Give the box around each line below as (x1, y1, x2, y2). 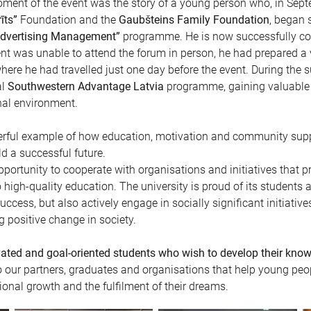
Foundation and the (17, 13, 119, 27)
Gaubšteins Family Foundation (119, 13, 269, 27)
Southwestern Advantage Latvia (8, 80, 164, 94)
